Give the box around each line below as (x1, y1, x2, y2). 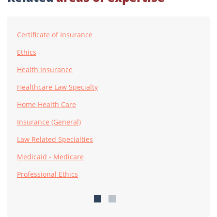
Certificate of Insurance (17, 30, 93, 40)
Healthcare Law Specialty (17, 82, 98, 92)
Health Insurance (17, 65, 73, 75)
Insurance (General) (17, 117, 81, 127)
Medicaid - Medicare (17, 152, 84, 162)
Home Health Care (17, 100, 76, 109)
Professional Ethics (17, 170, 78, 179)
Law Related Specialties (17, 135, 93, 144)
